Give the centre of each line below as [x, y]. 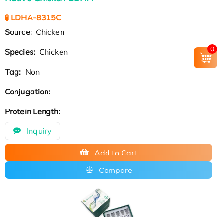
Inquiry [38, 131]
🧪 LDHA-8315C [33, 17]
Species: [21, 52]
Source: [19, 32]
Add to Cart [116, 152]
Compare [115, 170]
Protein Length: [34, 111]
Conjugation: [29, 91]
